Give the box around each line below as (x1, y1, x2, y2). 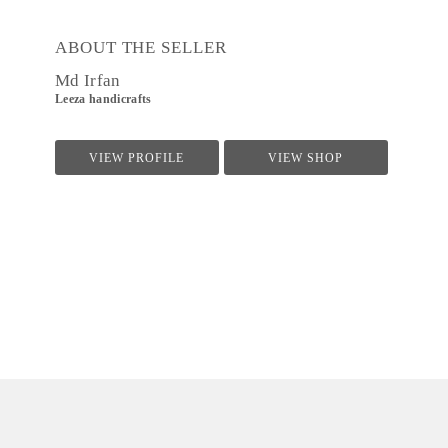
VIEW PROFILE (89, 152, 185, 164)
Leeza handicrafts (55, 93, 152, 105)
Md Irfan (55, 71, 121, 90)
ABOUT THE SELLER (55, 38, 227, 57)
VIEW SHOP (268, 152, 344, 164)
